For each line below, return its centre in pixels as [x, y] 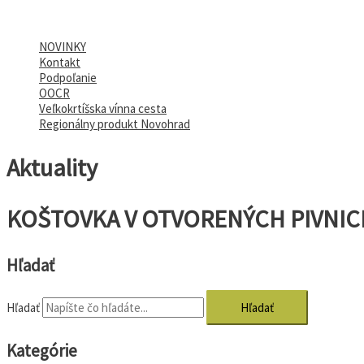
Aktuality [52, 168]
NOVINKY [63, 47]
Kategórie [42, 350]
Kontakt [60, 63]
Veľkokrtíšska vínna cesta [103, 109]
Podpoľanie [68, 78]
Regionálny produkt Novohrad [115, 124]
